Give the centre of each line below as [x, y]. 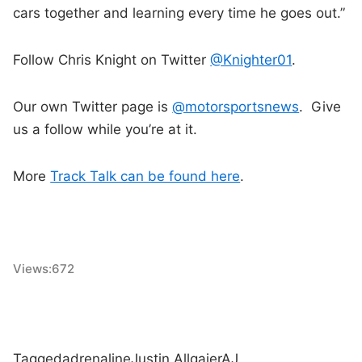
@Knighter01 [251, 60]
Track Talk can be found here [145, 177]
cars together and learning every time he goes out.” [179, 13]
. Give [320, 107]
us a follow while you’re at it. [105, 130]
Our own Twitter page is [93, 107]
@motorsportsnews [236, 107]
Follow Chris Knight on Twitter [112, 60]
